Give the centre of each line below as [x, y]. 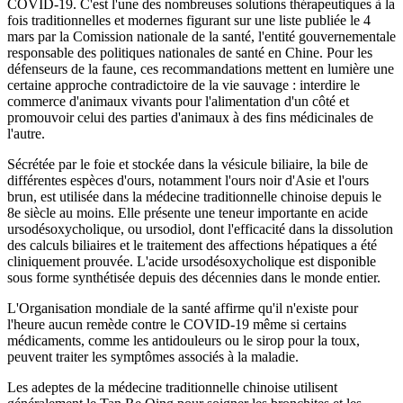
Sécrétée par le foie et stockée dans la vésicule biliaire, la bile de [188, 165]
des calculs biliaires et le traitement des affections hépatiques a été [192, 246]
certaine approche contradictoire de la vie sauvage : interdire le [184, 85]
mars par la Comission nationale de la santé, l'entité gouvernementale [201, 37]
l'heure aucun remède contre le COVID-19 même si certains [177, 325]
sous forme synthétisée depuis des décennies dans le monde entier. [194, 278]
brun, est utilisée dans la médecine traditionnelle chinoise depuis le [194, 197]
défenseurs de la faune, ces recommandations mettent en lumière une [201, 69]
